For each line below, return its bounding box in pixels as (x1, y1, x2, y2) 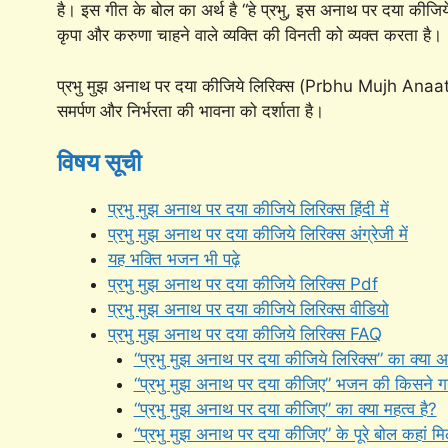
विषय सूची (57, 150, 141, 177)
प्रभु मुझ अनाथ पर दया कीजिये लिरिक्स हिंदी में (108, 199, 389, 220)
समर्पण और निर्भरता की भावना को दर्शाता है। (57, 100, 324, 121)
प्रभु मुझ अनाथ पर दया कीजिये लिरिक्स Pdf (108, 274, 378, 295)
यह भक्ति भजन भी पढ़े (108, 249, 240, 270)
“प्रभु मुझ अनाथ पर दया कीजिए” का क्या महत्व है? (133, 399, 437, 420)
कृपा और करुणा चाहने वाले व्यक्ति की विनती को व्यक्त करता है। (57, 25, 442, 46)
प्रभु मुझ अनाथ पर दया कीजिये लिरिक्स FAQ (108, 324, 382, 345)
